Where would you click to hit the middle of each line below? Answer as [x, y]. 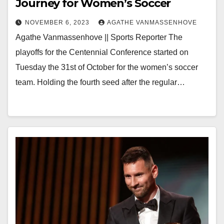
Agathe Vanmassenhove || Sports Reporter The [99, 37]
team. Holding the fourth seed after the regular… [100, 82]
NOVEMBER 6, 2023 [58, 22]
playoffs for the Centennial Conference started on [102, 52]
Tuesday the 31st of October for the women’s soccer [107, 67]
